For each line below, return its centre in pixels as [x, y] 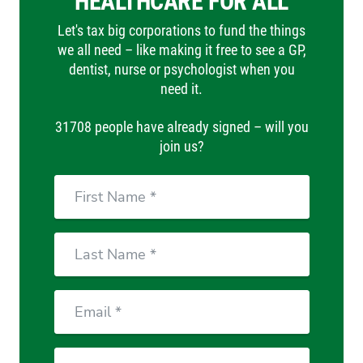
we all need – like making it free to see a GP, [181, 49]
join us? [181, 146]
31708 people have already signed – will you [181, 126]
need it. [181, 88]
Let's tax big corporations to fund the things [181, 30]
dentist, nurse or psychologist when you [181, 69]
